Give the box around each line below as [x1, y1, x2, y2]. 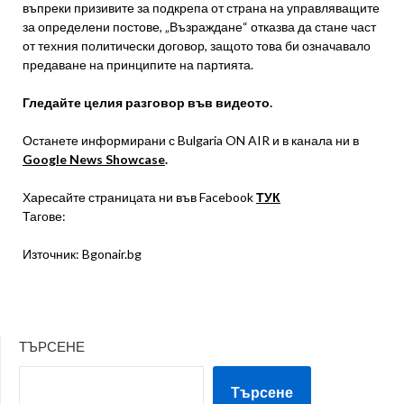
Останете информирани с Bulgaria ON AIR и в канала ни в [23, 133, 359, 149]
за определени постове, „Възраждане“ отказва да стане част [23, 19, 376, 35]
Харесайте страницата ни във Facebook [23, 189, 256, 206]
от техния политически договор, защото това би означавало [23, 38, 371, 54]
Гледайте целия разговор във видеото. [23, 95, 272, 111]
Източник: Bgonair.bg [23, 246, 142, 262]
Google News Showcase [23, 151, 165, 168]
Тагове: [23, 208, 66, 225]
